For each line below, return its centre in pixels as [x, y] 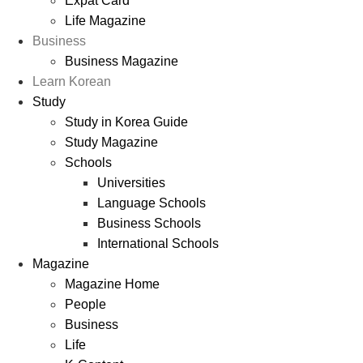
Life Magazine [105, 20]
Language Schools [152, 203]
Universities [131, 182]
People [85, 304]
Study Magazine [111, 142]
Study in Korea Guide [126, 122]
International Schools [158, 243]
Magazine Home [112, 284]
